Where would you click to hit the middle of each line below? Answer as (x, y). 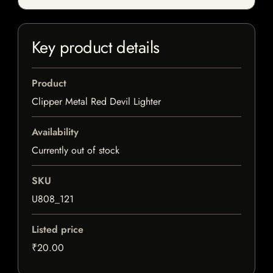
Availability (55, 132)
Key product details (96, 48)
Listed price (58, 230)
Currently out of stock (76, 151)
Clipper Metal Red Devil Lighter (96, 102)
